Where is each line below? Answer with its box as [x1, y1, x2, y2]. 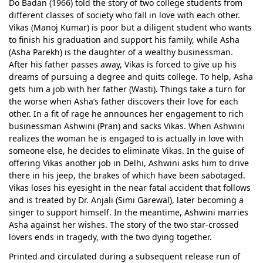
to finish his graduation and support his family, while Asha [9, 33, 240, 45]
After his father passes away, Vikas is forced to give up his [9, 58, 237, 70]
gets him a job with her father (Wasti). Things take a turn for [9, 83, 246, 95]
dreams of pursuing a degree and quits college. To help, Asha [9, 70, 253, 82]
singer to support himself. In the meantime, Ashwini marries [9, 206, 248, 218]
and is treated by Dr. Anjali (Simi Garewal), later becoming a [9, 194, 244, 205]
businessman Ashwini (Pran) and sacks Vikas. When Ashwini [9, 120, 245, 131]
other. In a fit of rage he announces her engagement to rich [9, 107, 244, 119]
